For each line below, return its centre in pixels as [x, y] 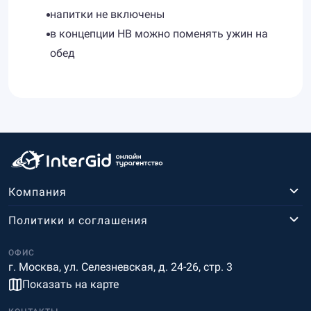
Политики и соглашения [78, 220]
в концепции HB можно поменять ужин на [159, 34]
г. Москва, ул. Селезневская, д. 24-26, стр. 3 [120, 267]
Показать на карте [70, 284]
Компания [37, 192]
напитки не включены [107, 14]
